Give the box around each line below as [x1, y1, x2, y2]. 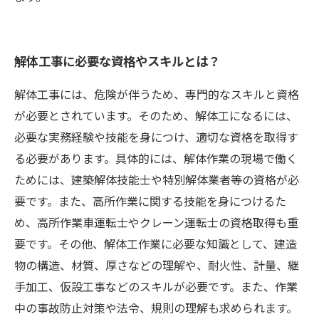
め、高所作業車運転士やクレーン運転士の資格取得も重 [14, 214, 298, 231]
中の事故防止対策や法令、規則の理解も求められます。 [14, 299, 298, 316]
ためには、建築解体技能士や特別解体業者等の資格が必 [14, 171, 299, 188]
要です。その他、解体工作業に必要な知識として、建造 [14, 235, 297, 252]
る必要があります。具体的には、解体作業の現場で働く [14, 150, 298, 167]
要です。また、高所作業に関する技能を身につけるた [14, 192, 286, 209]
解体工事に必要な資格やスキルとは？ [14, 51, 220, 70]
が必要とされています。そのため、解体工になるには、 [14, 107, 298, 124]
